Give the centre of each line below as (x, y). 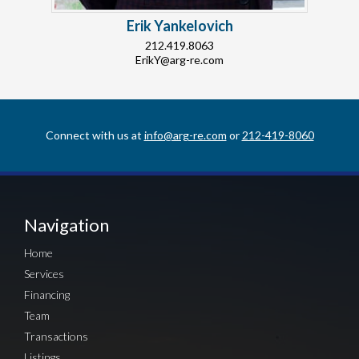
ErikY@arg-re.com (179, 60)
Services (44, 274)
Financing (47, 295)
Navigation (67, 225)
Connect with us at (95, 135)
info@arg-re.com (185, 135)
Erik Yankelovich (179, 26)
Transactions (56, 337)
